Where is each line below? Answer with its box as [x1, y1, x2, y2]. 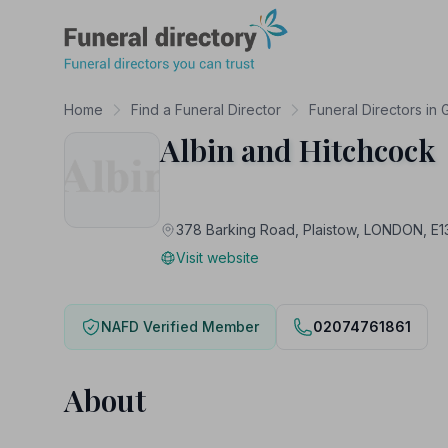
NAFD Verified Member [101, 318, 259, 335]
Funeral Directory [63, 9, 187, 29]
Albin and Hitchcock [160, 130, 436, 170]
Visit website [176, 249, 259, 266]
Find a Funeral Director [131, 101, 281, 118]
